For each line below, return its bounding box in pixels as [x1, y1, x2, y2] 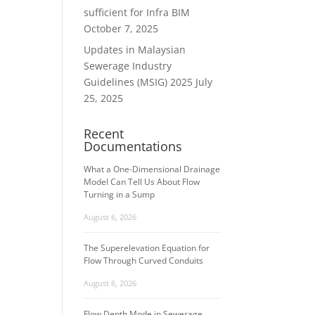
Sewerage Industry [84, 59, 172, 72]
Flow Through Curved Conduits [84, 255, 204, 266]
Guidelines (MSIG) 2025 [84, 75, 193, 89]
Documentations [84, 138, 183, 155]
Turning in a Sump [84, 188, 155, 200]
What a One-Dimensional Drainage [84, 163, 221, 175]
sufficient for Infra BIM [84, 6, 191, 19]
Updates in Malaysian [84, 43, 186, 56]
